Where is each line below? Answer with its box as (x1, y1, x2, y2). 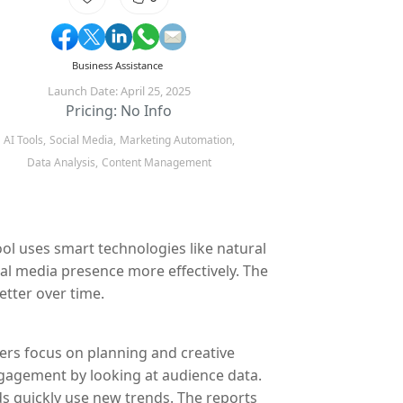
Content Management (101, 155, 211, 170)
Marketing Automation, (119, 132, 235, 148)
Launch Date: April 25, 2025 (47, 83, 191, 99)
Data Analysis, (26, 155, 98, 170)
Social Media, (49, 132, 116, 148)
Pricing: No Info (66, 101, 172, 121)
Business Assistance (72, 58, 163, 72)
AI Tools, (3, 132, 46, 148)
